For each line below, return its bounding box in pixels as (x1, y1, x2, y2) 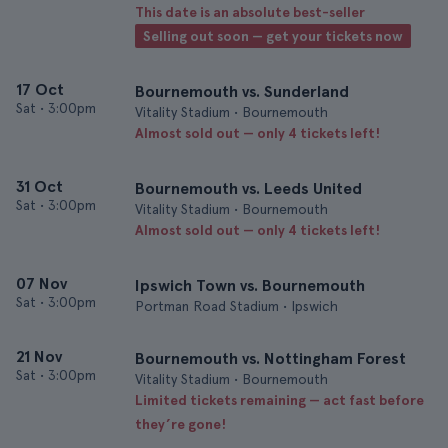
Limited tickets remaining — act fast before (135, 392, 424, 408)
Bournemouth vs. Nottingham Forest (135, 349, 406, 368)
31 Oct (16, 177, 63, 196)
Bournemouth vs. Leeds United (135, 179, 362, 198)
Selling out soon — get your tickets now (143, 28, 403, 44)
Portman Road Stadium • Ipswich (135, 298, 338, 314)
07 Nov (16, 274, 67, 293)
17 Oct (16, 80, 64, 99)
